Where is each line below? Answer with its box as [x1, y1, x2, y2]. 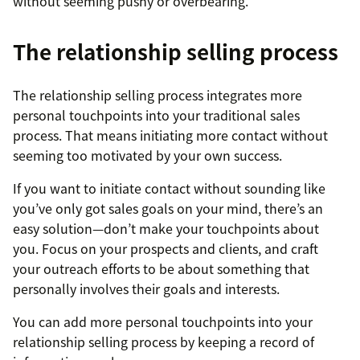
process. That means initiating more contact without [13, 125, 328, 145]
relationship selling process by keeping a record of [13, 332, 314, 352]
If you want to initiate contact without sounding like [13, 178, 325, 198]
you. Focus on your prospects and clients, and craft [13, 239, 318, 259]
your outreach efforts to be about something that [13, 259, 309, 279]
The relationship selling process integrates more [13, 85, 302, 105]
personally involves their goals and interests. [13, 279, 280, 299]
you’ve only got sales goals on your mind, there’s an [13, 198, 323, 219]
